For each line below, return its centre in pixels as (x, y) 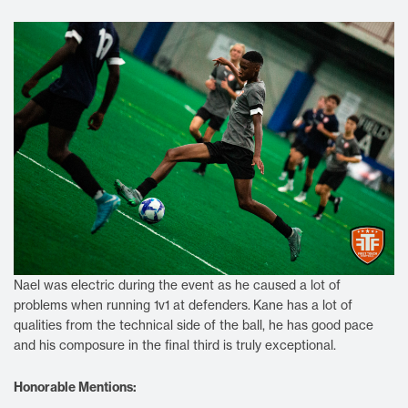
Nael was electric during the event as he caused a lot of (177, 286)
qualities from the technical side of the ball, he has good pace (194, 326)
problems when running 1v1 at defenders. (132, 306)
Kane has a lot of (303, 306)
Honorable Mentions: (76, 388)
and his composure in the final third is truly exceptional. (175, 346)
